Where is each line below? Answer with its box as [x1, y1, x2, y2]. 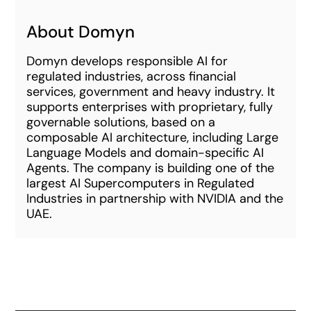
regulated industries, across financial [26, 68, 237, 85]
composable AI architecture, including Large [26, 129, 279, 146]
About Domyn [26, 21, 135, 42]
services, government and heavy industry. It [26, 83, 276, 100]
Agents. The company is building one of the [26, 160, 275, 176]
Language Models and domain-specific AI [26, 144, 264, 161]
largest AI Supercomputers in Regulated [26, 175, 255, 192]
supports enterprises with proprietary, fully [26, 99, 274, 115]
